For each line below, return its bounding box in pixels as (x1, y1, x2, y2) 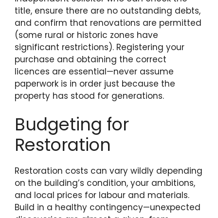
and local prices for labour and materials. (15, 189, 189, 201)
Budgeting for (15, 112, 129, 137)
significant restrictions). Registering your (15, 41, 184, 53)
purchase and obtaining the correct (15, 53, 166, 65)
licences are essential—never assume (15, 65, 174, 77)
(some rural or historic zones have (15, 29, 158, 41)
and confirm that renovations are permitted (15, 17, 201, 29)
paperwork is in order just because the (15, 77, 175, 90)
